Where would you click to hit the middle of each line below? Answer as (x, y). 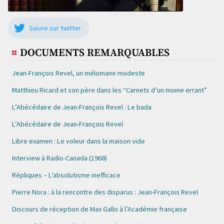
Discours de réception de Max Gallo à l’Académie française (99, 209)
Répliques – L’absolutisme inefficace (66, 175)
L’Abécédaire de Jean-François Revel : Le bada (82, 107)
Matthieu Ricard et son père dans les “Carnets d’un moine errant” (109, 90)
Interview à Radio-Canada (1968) (59, 158)
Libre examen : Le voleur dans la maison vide (78, 141)
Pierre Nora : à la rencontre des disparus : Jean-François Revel (105, 192)
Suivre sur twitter (55, 28)
